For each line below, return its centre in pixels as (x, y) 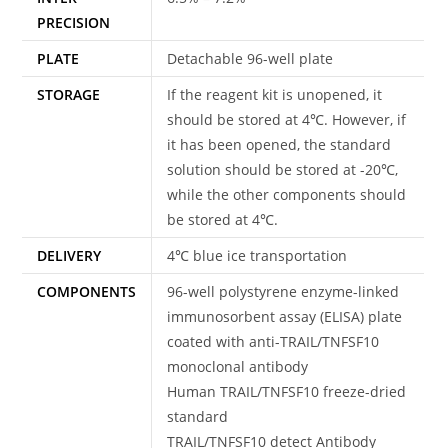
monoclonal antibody (238, 366)
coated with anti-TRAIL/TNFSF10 (273, 341)
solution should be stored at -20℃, (283, 169)
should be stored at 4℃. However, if (287, 119)
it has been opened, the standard (279, 144)
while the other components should (287, 194)
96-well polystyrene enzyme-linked (283, 291)
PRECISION (74, 22)
